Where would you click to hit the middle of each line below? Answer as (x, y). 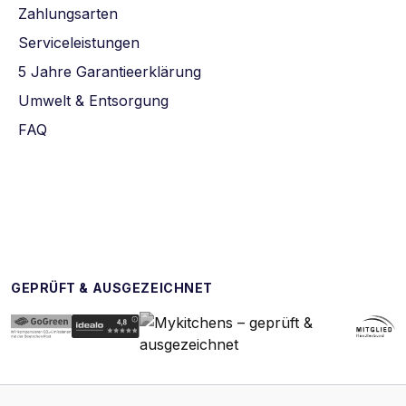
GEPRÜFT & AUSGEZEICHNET (112, 288)
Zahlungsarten (68, 14)
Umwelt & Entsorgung (93, 101)
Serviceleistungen (79, 43)
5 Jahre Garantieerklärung (110, 72)
